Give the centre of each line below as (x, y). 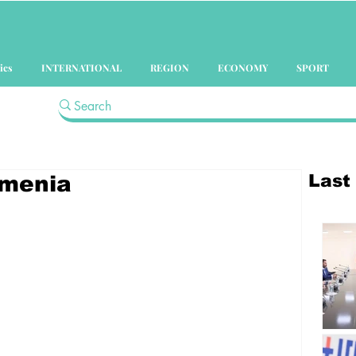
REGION (170, 68)
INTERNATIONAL (81, 68)
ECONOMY (243, 68)
